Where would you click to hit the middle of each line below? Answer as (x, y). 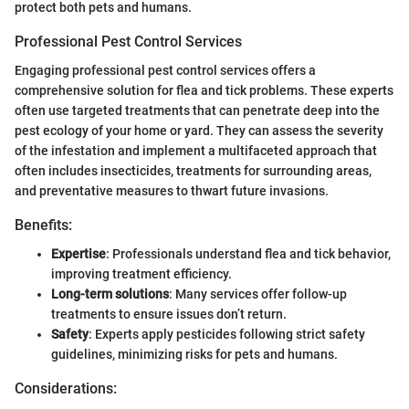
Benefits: (43, 225)
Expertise (79, 254)
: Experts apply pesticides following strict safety (227, 335)
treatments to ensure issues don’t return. (169, 315)
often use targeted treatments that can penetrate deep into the (197, 111)
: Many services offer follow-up (258, 294)
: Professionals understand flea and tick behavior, (248, 254)
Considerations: (66, 389)
